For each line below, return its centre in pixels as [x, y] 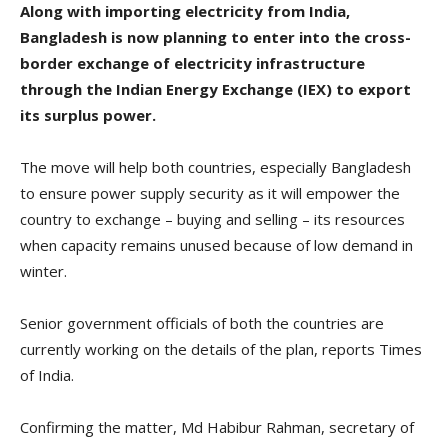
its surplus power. [88, 115]
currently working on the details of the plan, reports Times [221, 349]
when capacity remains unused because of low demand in [216, 245]
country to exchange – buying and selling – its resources [212, 219]
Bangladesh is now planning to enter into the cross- [215, 37]
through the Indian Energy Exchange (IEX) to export [215, 89]
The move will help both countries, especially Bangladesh [215, 167]
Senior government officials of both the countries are [202, 323]
